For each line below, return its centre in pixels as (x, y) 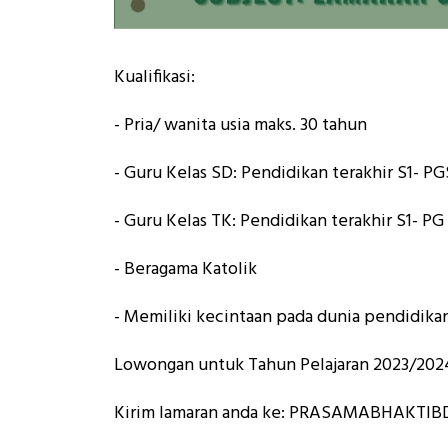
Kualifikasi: (154, 77)
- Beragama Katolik (185, 269)
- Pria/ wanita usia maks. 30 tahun (240, 125)
